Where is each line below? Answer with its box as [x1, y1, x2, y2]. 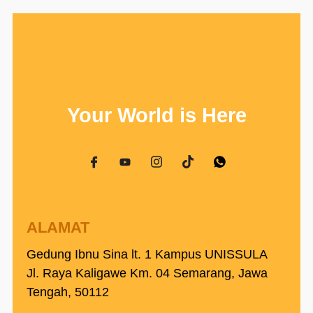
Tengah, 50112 [27, 285, 109, 300]
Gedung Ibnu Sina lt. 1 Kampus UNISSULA [27, 247, 268, 262]
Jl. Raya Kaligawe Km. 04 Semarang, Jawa [27, 266, 268, 281]
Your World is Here [66, 104, 247, 127]
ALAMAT [27, 219, 89, 237]
